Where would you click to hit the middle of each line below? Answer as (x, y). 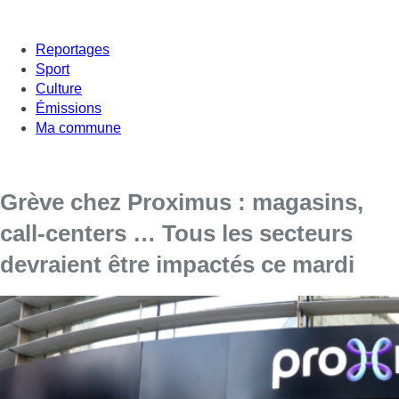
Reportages (73, 49)
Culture (59, 88)
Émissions (69, 108)
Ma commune (78, 127)
